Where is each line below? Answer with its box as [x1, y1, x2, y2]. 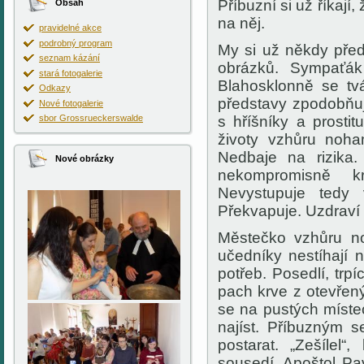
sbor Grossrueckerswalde [39, 113, 143, 123]
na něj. [218, 15, 265, 32]
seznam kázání [39, 53, 100, 63]
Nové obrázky [55, 154, 114, 163]
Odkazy [39, 83, 71, 93]
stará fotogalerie [39, 67, 102, 78]
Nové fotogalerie [39, 97, 103, 108]
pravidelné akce [39, 23, 102, 32]
